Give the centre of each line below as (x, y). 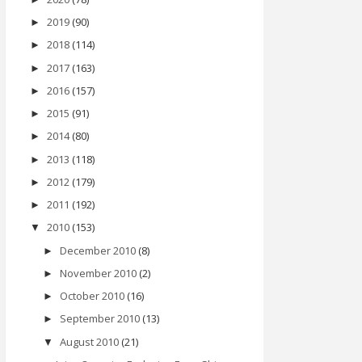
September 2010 (99, 319)
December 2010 (97, 250)
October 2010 (92, 296)
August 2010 (89, 341)
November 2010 (98, 273)
